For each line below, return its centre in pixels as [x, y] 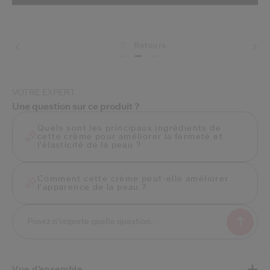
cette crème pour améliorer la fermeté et [130, 137]
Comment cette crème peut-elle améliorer [133, 179]
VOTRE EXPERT [44, 93]
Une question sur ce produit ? [76, 106]
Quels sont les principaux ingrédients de [129, 128]
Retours [143, 46]
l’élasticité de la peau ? [89, 145]
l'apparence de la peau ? [92, 187]
